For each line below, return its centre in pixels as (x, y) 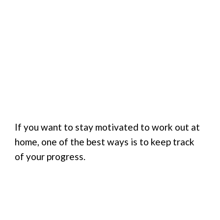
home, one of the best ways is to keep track (105, 141)
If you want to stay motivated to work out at (107, 127)
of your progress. (50, 156)
